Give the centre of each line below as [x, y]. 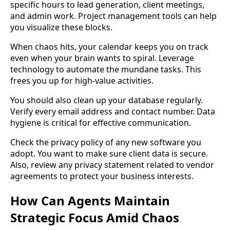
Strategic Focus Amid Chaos [95, 217]
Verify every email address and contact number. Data [113, 111]
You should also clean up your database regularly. [107, 100]
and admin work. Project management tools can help [113, 16]
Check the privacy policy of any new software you [106, 142]
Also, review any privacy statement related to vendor [112, 165]
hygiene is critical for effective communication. [101, 122]
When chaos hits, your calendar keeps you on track [109, 46]
